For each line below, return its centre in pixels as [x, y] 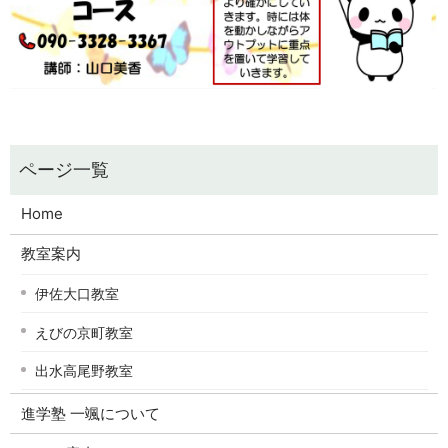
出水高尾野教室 [83, 370]
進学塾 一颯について [90, 413]
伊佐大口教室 [76, 294]
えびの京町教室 [83, 332]
